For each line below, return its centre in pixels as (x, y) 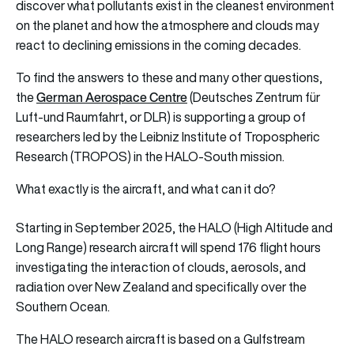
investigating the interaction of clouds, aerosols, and (161, 267)
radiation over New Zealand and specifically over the (161, 287)
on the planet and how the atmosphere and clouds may (168, 26)
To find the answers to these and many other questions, (169, 78)
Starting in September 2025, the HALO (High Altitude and (174, 228)
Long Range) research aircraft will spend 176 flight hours (168, 248)
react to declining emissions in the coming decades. (158, 45)
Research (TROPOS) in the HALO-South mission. (150, 157)
